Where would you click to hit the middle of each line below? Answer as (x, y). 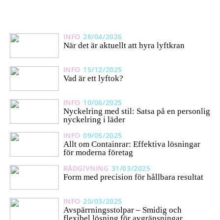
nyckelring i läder (94, 120)
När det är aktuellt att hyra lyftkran (124, 46)
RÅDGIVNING (86, 168)
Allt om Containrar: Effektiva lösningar (132, 144)
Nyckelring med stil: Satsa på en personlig (137, 111)
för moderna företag (98, 153)
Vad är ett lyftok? (93, 79)
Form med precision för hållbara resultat (133, 177)
